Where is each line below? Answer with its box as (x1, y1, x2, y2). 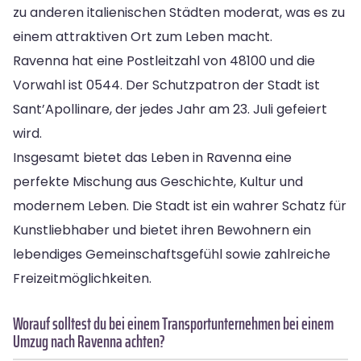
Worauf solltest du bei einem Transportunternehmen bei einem (13, 309, 334, 337)
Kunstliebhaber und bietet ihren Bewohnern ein (13, 220, 311, 239)
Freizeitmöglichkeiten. (13, 268, 151, 288)
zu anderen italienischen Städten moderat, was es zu (13, 2, 345, 22)
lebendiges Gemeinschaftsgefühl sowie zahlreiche (13, 244, 330, 263)
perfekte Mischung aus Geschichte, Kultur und (13, 172, 303, 191)
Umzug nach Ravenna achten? (13, 327, 165, 355)
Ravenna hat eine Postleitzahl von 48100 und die (13, 51, 315, 70)
